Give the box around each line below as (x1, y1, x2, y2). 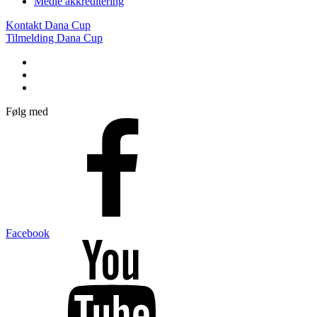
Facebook (6, 226, 50, 239)
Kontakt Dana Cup (6, 18, 91, 31)
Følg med (6, 105, 48, 117)
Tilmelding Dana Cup (6, 31, 103, 44)
